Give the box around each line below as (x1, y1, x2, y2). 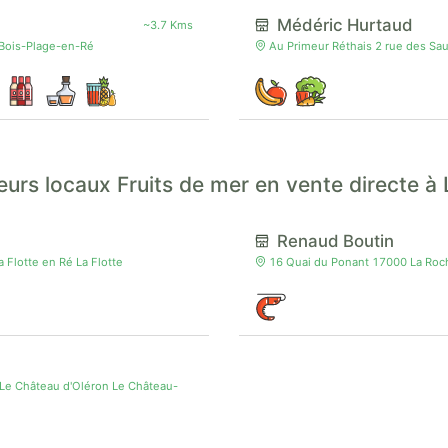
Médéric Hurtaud (277, 15, 413, 35)
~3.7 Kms (143, 17, 193, 32)
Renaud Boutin (277, 230, 394, 251)
